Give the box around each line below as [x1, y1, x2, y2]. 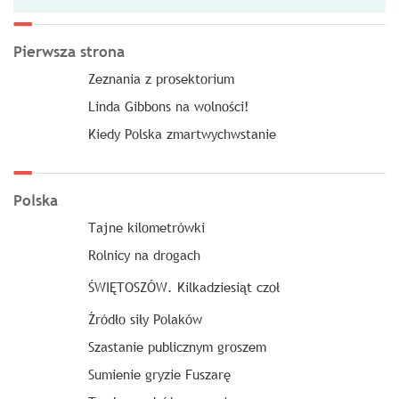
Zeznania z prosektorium [87, 69, 234, 87]
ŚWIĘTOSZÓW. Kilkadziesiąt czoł [87, 278, 280, 296]
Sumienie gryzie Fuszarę [87, 365, 231, 383]
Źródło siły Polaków [87, 310, 202, 328]
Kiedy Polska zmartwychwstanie [87, 125, 276, 142]
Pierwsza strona [13, 42, 125, 62]
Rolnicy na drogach [87, 246, 200, 264]
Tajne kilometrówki [87, 218, 205, 236]
